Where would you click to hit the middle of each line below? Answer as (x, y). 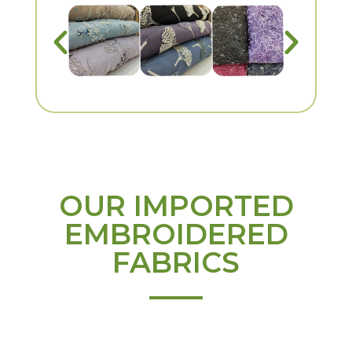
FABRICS (176, 263)
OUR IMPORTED (176, 206)
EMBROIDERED (176, 235)
